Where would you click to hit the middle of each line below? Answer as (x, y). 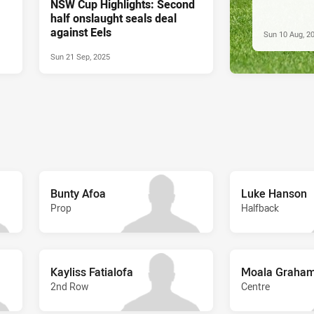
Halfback (260, 207)
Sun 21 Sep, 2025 (80, 56)
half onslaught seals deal (114, 18)
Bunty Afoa (78, 193)
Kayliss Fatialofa (92, 272)
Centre (255, 286)
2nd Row (69, 286)
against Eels (81, 32)
